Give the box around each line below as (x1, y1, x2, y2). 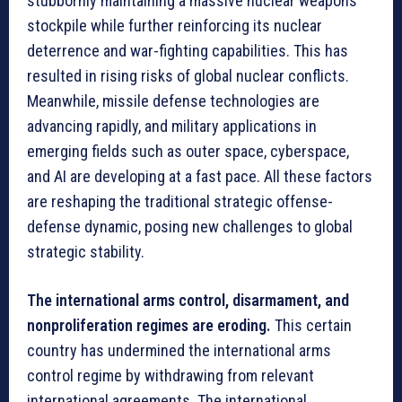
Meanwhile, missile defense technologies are (27, 91, 319, 110)
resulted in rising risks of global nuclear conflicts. (27, 66, 349, 85)
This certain (275, 315, 352, 335)
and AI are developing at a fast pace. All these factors (27, 166, 372, 186)
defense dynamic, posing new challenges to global (27, 216, 353, 236)
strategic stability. (27, 241, 144, 261)
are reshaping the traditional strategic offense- (27, 191, 333, 211)
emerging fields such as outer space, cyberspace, (27, 141, 349, 161)
